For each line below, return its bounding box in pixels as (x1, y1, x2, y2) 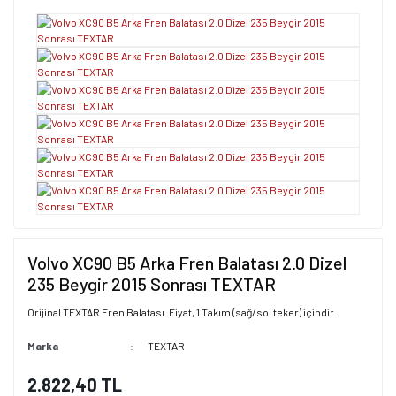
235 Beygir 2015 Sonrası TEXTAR (27, 273, 276, 294)
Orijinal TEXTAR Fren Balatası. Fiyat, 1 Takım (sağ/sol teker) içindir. (27, 306, 337, 318)
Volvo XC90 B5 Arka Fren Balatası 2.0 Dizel (27, 252, 346, 273)
